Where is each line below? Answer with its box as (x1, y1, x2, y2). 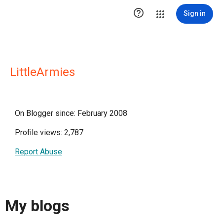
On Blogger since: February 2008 (15, 109, 127, 118)
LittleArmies (10, 65, 75, 79)
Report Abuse (15, 147, 62, 156)
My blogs (5, 196, 70, 216)
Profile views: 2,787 (15, 128, 83, 137)
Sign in (184, 9, 206, 17)
